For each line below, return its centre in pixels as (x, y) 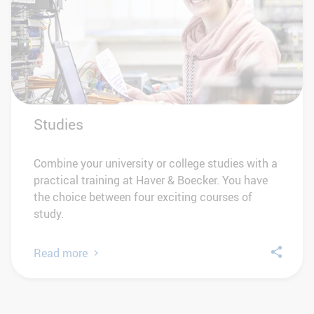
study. (49, 214)
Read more (61, 253)
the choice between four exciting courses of (143, 197)
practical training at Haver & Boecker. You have (151, 180)
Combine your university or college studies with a (156, 164)
